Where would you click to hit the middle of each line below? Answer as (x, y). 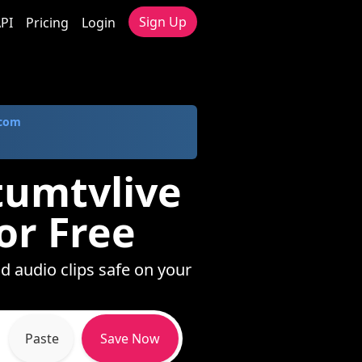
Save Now (130, 339)
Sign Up (163, 22)
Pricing (47, 23)
